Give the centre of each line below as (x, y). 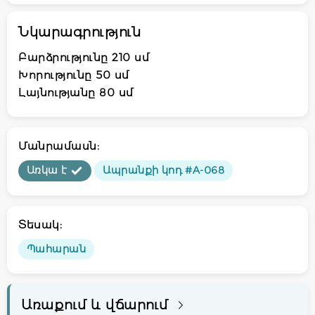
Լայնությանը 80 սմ (76, 92)
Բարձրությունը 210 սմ (84, 57)
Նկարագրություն (79, 32)
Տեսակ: (40, 225)
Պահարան (56, 249)
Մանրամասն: (59, 146)
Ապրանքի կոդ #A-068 (164, 170)
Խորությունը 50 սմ (74, 75)
